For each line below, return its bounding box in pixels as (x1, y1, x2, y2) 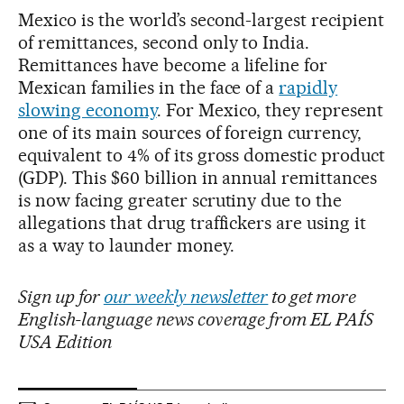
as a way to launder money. (18, 234, 234, 256)
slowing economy (18, 98, 157, 121)
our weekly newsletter (103, 285, 269, 308)
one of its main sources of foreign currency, (18, 121, 363, 143)
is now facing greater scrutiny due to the (18, 188, 343, 211)
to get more (268, 285, 357, 308)
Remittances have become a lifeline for (18, 53, 328, 76)
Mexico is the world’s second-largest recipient (18, 8, 385, 31)
